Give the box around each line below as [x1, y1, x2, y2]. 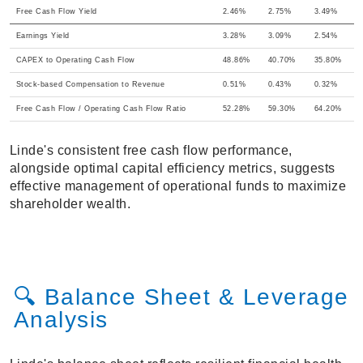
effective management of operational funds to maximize [9, 179, 346, 194]
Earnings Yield [15, 32, 70, 41]
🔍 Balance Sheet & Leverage [13, 284, 349, 310]
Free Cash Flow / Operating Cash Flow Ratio [15, 105, 186, 113]
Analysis [13, 307, 109, 333]
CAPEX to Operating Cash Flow [15, 56, 135, 65]
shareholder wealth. [9, 197, 130, 211]
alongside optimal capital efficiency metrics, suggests [9, 161, 335, 176]
